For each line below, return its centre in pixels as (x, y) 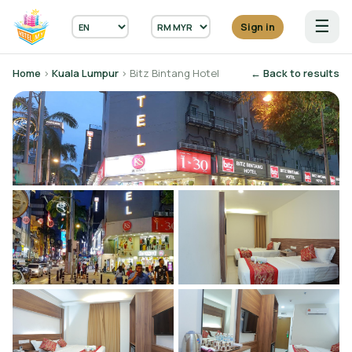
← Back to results (295, 73)
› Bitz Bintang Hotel (169, 73)
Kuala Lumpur (85, 73)
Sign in (257, 27)
